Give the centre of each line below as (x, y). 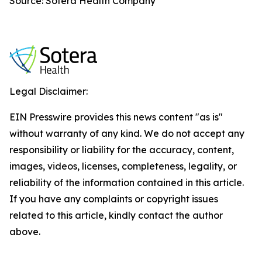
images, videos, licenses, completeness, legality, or (123, 166)
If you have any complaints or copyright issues (114, 199)
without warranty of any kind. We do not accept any (127, 133)
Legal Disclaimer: (49, 91)
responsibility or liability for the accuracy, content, (122, 150)
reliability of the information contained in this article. (127, 182)
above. (25, 232)
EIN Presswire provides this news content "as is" (116, 117)
